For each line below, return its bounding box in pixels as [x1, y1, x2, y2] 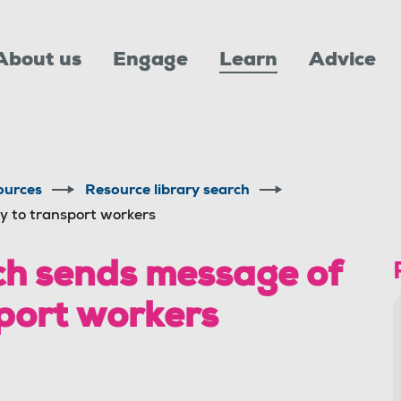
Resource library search [85, 184, 250, 199]
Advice [309, 50, 376, 71]
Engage [113, 50, 188, 71]
